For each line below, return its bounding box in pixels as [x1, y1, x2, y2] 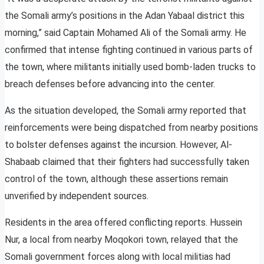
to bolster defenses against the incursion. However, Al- [5, 139, 232, 151]
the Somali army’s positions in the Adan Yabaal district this [5, 10, 245, 22]
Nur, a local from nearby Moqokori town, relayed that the [5, 234, 238, 246]
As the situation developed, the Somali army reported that [5, 105, 246, 117]
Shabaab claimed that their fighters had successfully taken [5, 156, 249, 168]
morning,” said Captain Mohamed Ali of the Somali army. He [5, 27, 246, 39]
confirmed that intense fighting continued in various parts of [5, 44, 253, 56]
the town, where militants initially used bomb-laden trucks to [5, 61, 256, 73]
